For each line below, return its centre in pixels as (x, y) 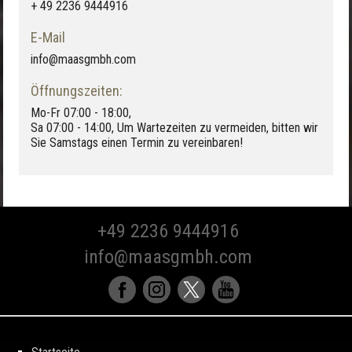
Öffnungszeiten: (77, 90)
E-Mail (48, 37)
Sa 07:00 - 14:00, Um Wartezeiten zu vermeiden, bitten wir (174, 127)
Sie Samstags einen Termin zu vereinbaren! (137, 142)
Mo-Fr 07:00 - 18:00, (81, 112)
